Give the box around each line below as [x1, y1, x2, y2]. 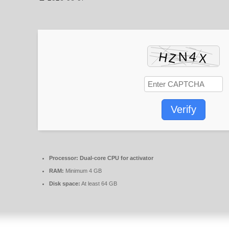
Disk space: [49, 180, 80, 187]
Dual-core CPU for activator [78, 154, 153, 161]
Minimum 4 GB [64, 167, 102, 174]
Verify [171, 103, 196, 115]
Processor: [49, 154, 78, 161]
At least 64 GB [80, 180, 117, 187]
